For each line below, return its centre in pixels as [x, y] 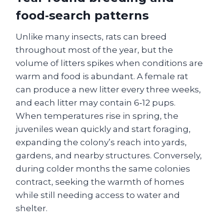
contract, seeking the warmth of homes [100, 182]
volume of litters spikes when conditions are [109, 63]
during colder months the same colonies [103, 168]
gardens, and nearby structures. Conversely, [109, 155]
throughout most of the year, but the [94, 50]
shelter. [32, 208]
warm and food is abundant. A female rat [102, 76]
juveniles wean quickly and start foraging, [103, 129]
